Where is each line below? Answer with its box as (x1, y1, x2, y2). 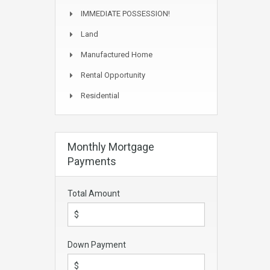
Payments (67, 155, 116, 168)
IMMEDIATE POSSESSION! (81, 9, 170, 18)
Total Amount (67, 189, 120, 198)
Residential (81, 91, 119, 100)
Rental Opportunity (81, 71, 145, 80)
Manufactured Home (81, 50, 152, 59)
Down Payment (67, 240, 126, 250)
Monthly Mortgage (67, 140, 154, 153)
